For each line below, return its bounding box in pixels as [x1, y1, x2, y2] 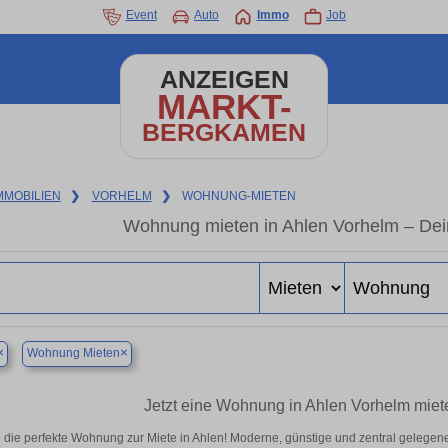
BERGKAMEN [142, 119, 306, 146]
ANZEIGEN [159, 66, 289, 93]
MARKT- [156, 87, 292, 126]
